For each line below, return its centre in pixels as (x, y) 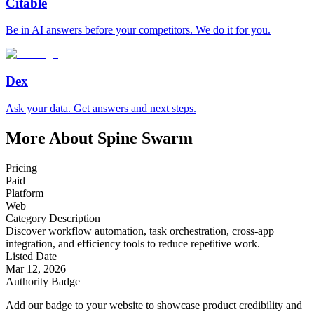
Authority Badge (43, 281)
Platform (25, 193)
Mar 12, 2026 (36, 268)
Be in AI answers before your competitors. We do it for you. (138, 30)
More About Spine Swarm (99, 138)
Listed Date (31, 256)
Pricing (21, 168)
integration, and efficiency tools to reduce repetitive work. (133, 243)
